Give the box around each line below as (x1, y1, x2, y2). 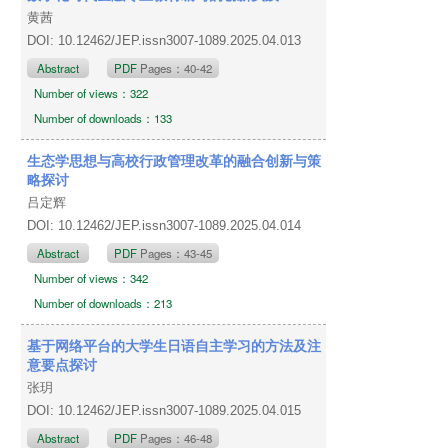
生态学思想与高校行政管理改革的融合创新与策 (27, 149, 322, 170)
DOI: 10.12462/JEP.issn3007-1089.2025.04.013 (27, 32, 306, 48)
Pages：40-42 (140, 59, 213, 76)
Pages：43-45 (140, 244, 213, 261)
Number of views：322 (34, 84, 149, 101)
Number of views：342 (34, 269, 149, 286)
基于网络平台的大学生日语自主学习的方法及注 (27, 334, 322, 355)
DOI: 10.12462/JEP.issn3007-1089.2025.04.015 (27, 402, 306, 418)
